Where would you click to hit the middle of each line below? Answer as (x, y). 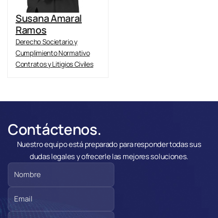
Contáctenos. (55, 129)
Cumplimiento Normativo (53, 53)
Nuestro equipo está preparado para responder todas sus (109, 144)
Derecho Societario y (46, 42)
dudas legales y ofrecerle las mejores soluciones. (109, 156)
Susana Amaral (49, 18)
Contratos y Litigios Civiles (54, 64)
